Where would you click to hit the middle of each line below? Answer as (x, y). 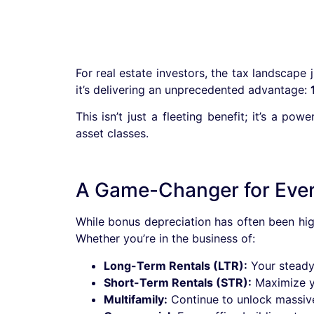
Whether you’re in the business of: (165, 239)
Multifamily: (135, 299)
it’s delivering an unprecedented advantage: (193, 90)
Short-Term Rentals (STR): (177, 282)
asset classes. (112, 134)
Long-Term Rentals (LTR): (175, 265)
